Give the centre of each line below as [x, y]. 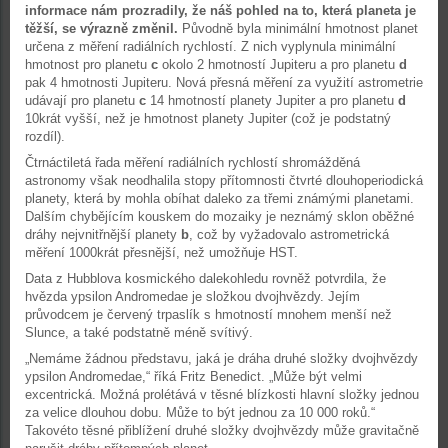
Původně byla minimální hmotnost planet [300, 28]
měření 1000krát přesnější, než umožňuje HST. [161, 252]
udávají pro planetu [82, 100]
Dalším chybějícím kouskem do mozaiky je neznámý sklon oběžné [219, 216]
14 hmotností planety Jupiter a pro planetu [274, 100]
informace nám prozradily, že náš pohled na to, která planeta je [220, 10]
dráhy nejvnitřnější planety [103, 234]
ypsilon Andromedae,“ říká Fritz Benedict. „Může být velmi [193, 376]
